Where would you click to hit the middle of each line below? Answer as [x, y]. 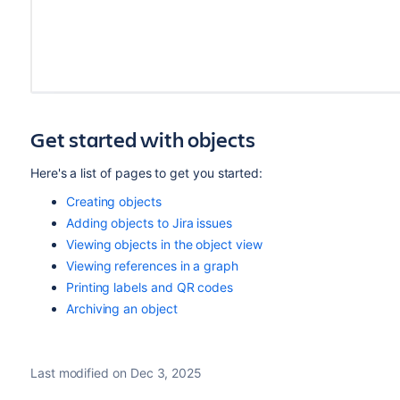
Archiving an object [121, 308]
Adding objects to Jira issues [149, 222]
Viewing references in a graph [152, 265]
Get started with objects [142, 139]
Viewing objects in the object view [164, 244]
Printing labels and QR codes [150, 287]
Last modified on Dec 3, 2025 [116, 372]
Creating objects [113, 201]
